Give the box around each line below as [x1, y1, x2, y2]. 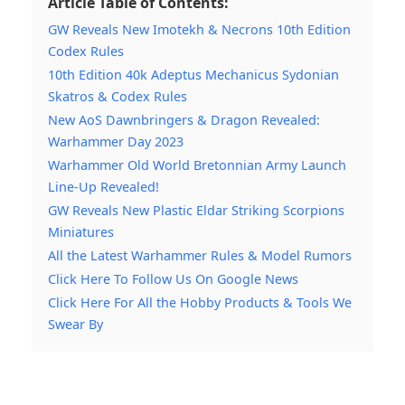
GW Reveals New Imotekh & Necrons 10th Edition [48, 20, 351, 38]
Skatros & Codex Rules [48, 87, 187, 105]
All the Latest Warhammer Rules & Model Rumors [48, 246, 352, 264]
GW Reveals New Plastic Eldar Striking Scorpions [48, 201, 344, 219]
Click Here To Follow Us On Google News [48, 269, 298, 287]
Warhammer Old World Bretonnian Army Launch [48, 155, 346, 174]
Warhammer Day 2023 [48, 132, 184, 150]
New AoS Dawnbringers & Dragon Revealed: [48, 110, 320, 128]
